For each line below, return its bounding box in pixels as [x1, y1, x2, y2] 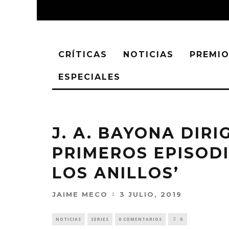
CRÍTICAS [58, 50, 107, 59]
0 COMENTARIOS [119, 216, 162, 222]
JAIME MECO [52, 190, 108, 198]
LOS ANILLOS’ [52, 164, 179, 182]
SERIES [91, 216, 109, 222]
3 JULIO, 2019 [120, 190, 182, 198]
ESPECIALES [58, 72, 121, 82]
